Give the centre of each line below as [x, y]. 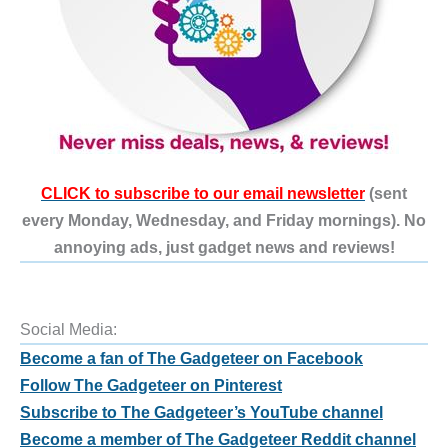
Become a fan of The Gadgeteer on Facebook [191, 358]
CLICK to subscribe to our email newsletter [203, 192]
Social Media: [68, 329]
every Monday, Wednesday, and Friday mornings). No [224, 219]
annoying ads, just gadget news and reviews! [224, 246]
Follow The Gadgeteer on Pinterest [151, 385]
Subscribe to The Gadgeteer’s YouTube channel [201, 412]
